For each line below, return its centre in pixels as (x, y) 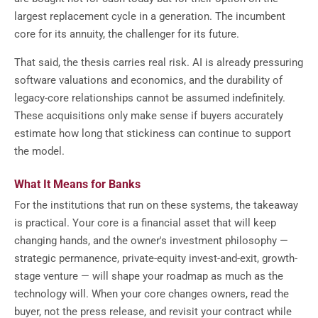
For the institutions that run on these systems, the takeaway (156, 205)
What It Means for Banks (77, 184)
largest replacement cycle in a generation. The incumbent (150, 17)
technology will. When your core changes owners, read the (152, 294)
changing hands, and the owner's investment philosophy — (151, 240)
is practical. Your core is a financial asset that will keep (145, 223)
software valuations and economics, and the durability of (148, 80)
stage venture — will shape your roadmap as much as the (149, 276)
